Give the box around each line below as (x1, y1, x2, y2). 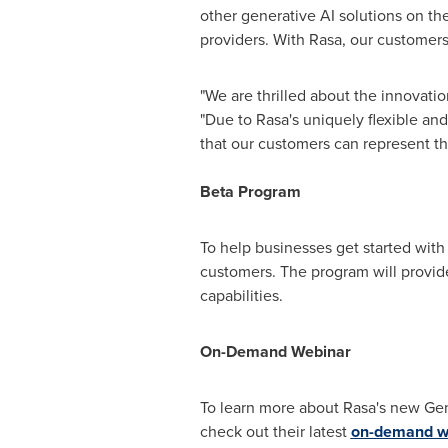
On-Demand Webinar (199, 340, 351, 363)
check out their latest (199, 420, 351, 443)
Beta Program (199, 180, 301, 203)
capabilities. (199, 284, 283, 307)
